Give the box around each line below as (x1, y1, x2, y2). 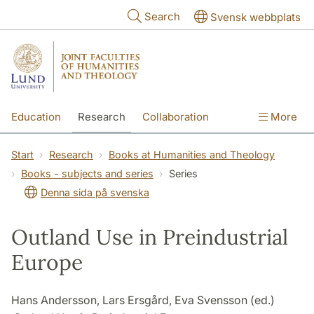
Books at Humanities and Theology (109, 148, 275, 161)
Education (11, 109, 61, 123)
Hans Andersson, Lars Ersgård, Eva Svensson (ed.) (11, 292, 275, 307)
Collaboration (142, 109, 209, 123)
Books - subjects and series (21, 167, 153, 179)
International (11, 139, 74, 153)
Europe (11, 248, 83, 275)
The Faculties (146, 139, 214, 153)
